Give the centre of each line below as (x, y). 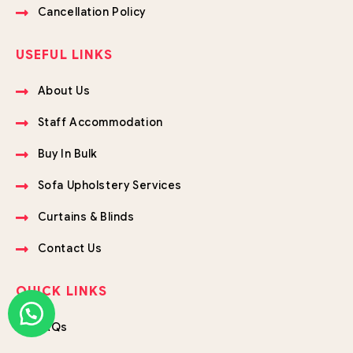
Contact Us (70, 249)
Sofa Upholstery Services (110, 186)
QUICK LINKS (62, 292)
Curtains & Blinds (86, 217)
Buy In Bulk (68, 154)
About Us (64, 91)
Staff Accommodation (100, 123)
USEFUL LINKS (65, 56)
